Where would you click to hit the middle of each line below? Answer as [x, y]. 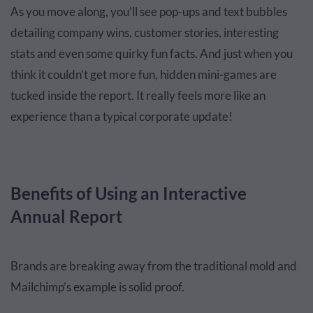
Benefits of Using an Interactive [129, 193]
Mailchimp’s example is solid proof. [97, 286]
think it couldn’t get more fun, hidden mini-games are [144, 74]
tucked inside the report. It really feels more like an [138, 95]
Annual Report [66, 216]
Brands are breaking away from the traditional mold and [154, 265]
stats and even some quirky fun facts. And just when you [152, 53]
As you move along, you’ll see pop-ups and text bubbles [149, 11]
